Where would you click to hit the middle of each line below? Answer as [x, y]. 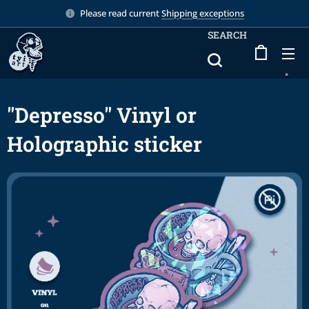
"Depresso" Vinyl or [102, 115]
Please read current [121, 13]
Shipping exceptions [203, 13]
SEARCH [227, 35]
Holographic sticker [104, 144]
